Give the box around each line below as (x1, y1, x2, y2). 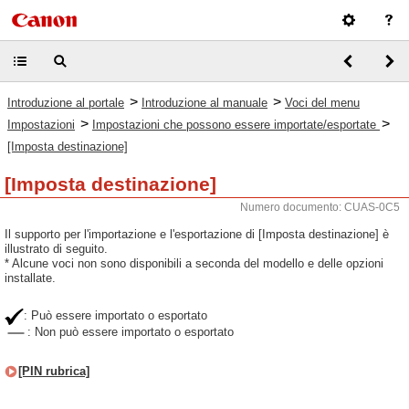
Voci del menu (285, 96, 360, 110)
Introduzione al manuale (142, 96, 267, 110)
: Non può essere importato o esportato (27, 325, 234, 340)
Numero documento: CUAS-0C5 (240, 201, 400, 214)
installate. (5, 271, 56, 285)
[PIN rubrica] (18, 364, 89, 378)
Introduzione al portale (7, 96, 124, 110)
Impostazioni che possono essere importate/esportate (92, 118, 380, 131)
